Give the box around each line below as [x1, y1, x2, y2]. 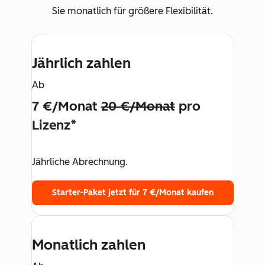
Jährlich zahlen [31, 54, 131, 72]
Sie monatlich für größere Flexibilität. [52, 5, 213, 17]
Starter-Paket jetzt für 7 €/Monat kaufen [51, 187, 214, 198]
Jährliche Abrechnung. [31, 156, 128, 167]
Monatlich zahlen [31, 236, 146, 253]
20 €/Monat [101, 98, 175, 114]
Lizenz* [31, 117, 77, 133]
